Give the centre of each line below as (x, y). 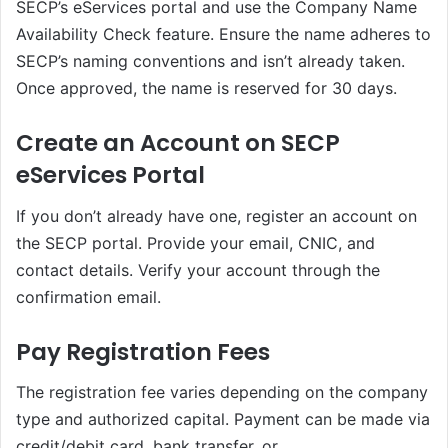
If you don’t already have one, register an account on (216, 215)
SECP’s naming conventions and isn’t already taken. (210, 61)
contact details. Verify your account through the (198, 269)
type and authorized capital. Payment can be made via (223, 419)
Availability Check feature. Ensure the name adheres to (223, 34)
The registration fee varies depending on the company (222, 392)
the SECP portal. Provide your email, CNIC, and (195, 242)
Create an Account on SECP (178, 143)
